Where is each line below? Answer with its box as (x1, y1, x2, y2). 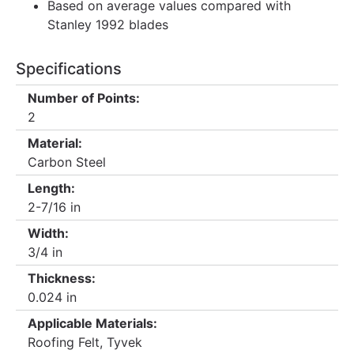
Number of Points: (28, 90, 140, 106)
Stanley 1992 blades (47, 17, 168, 32)
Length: (28, 180, 75, 196)
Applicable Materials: (28, 315, 157, 331)
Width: (28, 225, 69, 241)
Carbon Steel (28, 154, 106, 170)
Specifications (16, 59, 122, 78)
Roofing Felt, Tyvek (28, 334, 142, 350)
